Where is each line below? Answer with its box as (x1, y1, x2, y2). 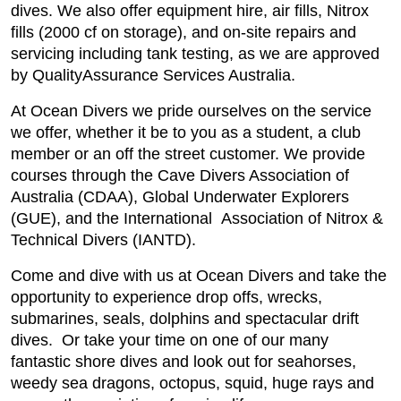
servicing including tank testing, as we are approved (11, 45, 380, 63)
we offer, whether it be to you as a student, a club (11, 124, 361, 141)
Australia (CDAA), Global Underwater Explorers (11, 188, 349, 206)
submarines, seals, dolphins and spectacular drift (11, 310, 359, 328)
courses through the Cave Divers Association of (11, 166, 349, 184)
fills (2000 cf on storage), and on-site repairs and (11, 23, 356, 41)
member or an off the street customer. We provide (11, 145, 365, 163)
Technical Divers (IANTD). (11, 231, 200, 249)
